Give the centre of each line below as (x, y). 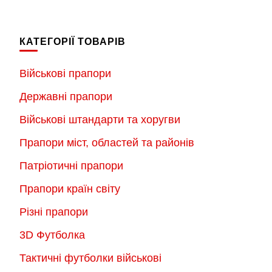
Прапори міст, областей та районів (107, 143)
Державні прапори (66, 97)
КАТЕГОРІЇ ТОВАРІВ (73, 42)
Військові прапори (65, 74)
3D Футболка (52, 235)
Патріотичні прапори (71, 166)
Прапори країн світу (70, 189)
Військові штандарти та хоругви (100, 120)
